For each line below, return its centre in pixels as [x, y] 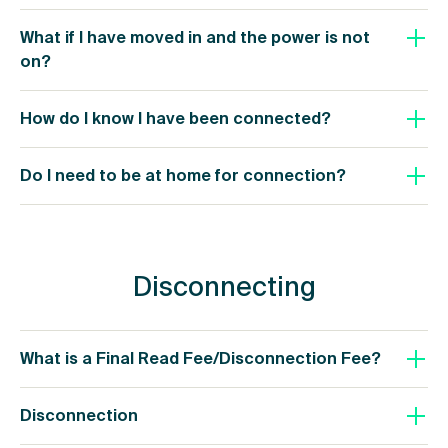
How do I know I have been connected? [175, 118]
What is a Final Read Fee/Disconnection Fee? [200, 358]
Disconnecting [224, 287]
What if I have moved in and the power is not [195, 37]
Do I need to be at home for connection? [183, 175]
